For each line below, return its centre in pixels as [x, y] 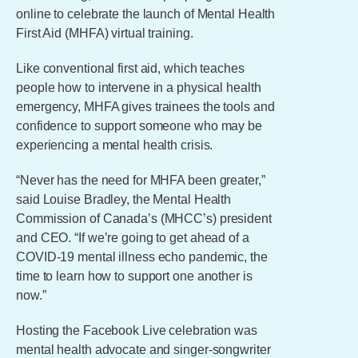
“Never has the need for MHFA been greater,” [141, 180]
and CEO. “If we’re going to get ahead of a [133, 238]
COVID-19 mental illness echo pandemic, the [142, 257]
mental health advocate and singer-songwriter [143, 350]
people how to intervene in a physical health [139, 88]
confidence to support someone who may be [139, 126]
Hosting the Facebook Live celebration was [137, 330]
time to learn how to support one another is [134, 276]
